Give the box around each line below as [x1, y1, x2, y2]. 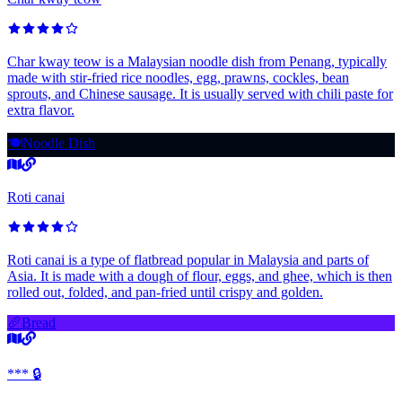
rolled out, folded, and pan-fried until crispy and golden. [7, 284, 323, 301]
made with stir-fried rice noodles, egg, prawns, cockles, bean [7, 70, 349, 86]
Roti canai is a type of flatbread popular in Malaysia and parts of [7, 252, 369, 268]
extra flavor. [7, 102, 74, 118]
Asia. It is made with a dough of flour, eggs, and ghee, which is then [7, 268, 392, 284]
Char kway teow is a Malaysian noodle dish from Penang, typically [7, 54, 387, 70]
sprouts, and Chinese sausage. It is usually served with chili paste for [7, 86, 393, 102]
